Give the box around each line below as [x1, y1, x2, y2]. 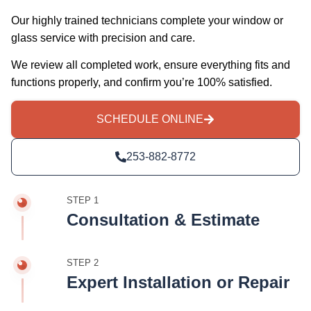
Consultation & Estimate [67, 210, 260, 230]
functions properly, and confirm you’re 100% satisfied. [11, 76, 272, 88]
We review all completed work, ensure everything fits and [11, 59, 290, 71]
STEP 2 [67, 258, 99, 269]
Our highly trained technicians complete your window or [11, 14, 283, 26]
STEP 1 [67, 195, 99, 206]
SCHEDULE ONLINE [96, 113, 203, 126]
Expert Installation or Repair [67, 273, 289, 292]
